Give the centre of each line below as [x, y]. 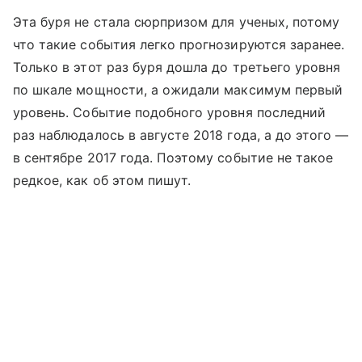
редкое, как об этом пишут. [102, 180]
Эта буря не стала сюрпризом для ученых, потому [177, 21]
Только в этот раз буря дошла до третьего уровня [177, 67]
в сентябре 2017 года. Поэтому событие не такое [173, 157]
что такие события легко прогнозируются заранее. [179, 44]
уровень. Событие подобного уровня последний [170, 112]
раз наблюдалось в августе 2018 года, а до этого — [181, 135]
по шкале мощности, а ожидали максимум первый [178, 89]
